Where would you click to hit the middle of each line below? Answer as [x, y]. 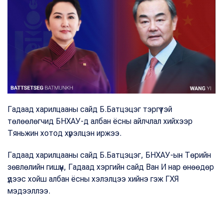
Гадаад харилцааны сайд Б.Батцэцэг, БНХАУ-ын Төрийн [109, 155]
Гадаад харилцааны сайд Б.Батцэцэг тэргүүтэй [90, 109]
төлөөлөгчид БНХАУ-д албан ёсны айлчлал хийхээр [100, 121]
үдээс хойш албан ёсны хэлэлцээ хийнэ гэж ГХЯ [93, 179]
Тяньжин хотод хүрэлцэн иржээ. [64, 133]
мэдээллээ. [29, 191]
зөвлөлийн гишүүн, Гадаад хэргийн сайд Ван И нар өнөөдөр [111, 167]
